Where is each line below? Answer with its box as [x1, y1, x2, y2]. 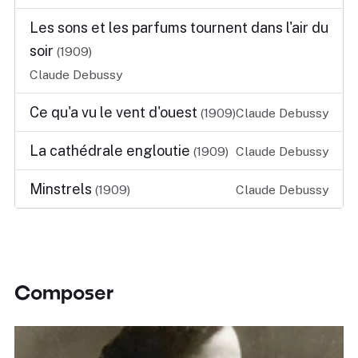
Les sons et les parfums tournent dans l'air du [30, 19, 328, 36]
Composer [14, 280, 113, 304]
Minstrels [30, 181, 95, 197]
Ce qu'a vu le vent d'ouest [30, 104, 201, 121]
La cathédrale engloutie [30, 142, 193, 159]
